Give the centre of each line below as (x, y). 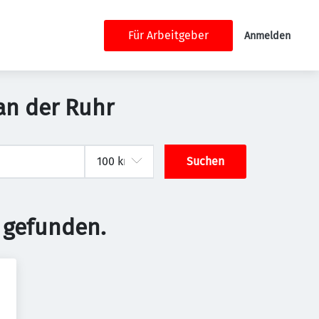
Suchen (206, 161)
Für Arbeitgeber (168, 35)
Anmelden (267, 36)
